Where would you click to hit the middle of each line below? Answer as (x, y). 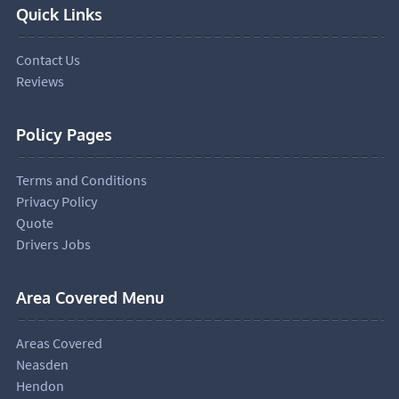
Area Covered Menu (90, 297)
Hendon (40, 385)
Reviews (40, 81)
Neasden (42, 364)
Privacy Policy (56, 201)
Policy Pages (64, 134)
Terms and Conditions (81, 179)
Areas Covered (59, 342)
